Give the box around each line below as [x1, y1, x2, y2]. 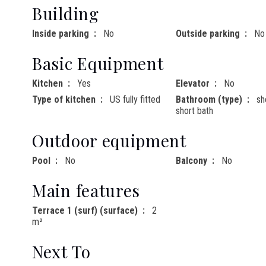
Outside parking [175, 28, 240, 40]
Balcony [175, 155, 207, 167]
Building [32, 2, 99, 25]
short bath [175, 105, 213, 117]
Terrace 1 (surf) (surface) [32, 205, 138, 217]
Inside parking [32, 28, 89, 40]
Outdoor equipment [32, 129, 186, 152]
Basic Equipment [32, 52, 164, 75]
